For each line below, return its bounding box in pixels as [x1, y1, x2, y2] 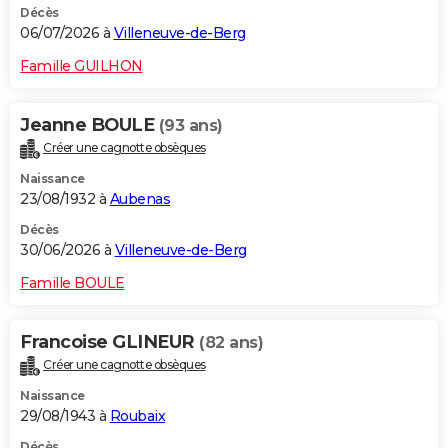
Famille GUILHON [20, 57, 143, 76]
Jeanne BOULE [20, 114, 159, 137]
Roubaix [109, 406, 165, 425]
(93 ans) [158, 116, 223, 136]
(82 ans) [199, 332, 263, 352]
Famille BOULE [20, 273, 125, 292]
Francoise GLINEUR [20, 330, 199, 353]
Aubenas [109, 189, 170, 208]
